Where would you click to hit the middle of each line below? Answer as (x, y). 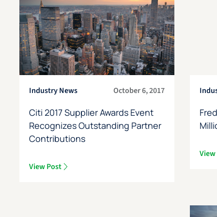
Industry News (53, 90)
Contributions (57, 138)
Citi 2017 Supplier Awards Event (91, 112)
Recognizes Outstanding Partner (95, 125)
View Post (45, 166)
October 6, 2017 (139, 90)
